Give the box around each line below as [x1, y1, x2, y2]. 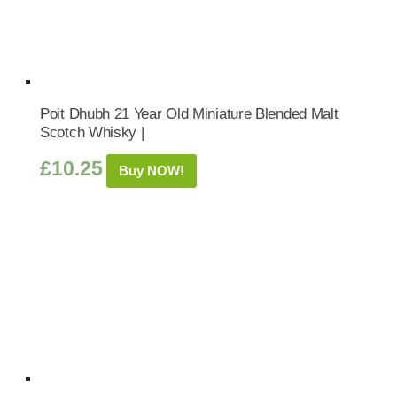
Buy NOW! [119, 163, 184, 178]
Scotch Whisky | [40, 124, 144, 140]
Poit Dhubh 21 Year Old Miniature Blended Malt [40, 105, 339, 121]
